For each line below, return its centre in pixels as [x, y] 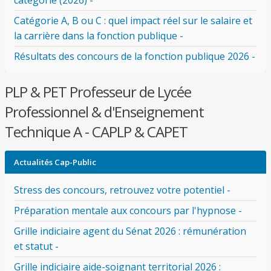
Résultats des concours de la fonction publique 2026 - [135, 56]
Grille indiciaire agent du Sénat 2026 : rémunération [130, 231]
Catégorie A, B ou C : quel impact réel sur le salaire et [133, 21]
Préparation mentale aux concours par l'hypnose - [128, 211]
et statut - [36, 246]
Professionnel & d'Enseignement [104, 112]
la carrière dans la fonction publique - [99, 36]
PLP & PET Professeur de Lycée [98, 92]
